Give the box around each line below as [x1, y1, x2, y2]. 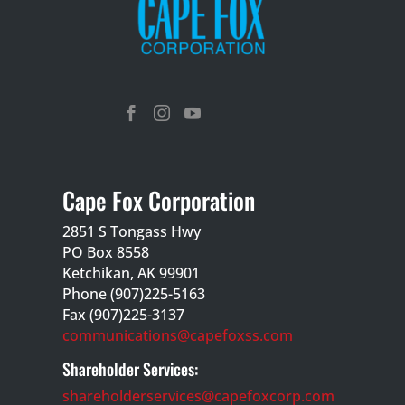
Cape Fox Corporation [61, 182, 255, 218]
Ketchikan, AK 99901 [61, 262, 200, 283]
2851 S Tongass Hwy [61, 221, 201, 241]
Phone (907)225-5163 [61, 283, 205, 304]
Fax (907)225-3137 [61, 304, 184, 325]
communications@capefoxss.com [61, 325, 293, 345]
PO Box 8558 [61, 241, 149, 262]
